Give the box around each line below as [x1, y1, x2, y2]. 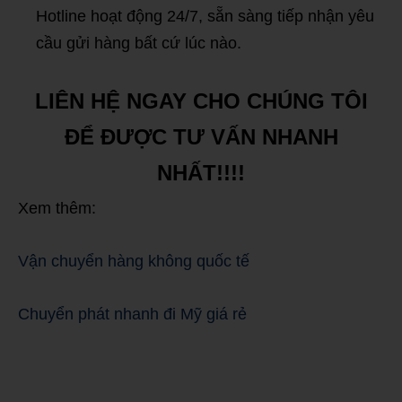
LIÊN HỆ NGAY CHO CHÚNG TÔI [34, 89, 368, 114]
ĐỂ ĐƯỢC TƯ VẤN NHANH [64, 125, 338, 150]
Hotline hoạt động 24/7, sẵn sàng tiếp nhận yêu [36, 7, 374, 26]
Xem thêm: [18, 199, 96, 218]
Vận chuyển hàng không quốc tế [18, 252, 249, 271]
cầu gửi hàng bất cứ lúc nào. [36, 34, 241, 53]
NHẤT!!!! [157, 161, 245, 186]
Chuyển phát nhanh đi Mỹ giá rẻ [18, 305, 247, 324]
